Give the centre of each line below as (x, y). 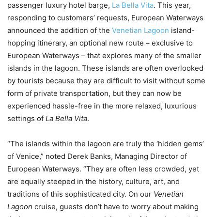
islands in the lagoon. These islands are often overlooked (105, 68)
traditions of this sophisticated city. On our (80, 194)
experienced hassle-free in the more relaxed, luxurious (102, 106)
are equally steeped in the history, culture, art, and (93, 181)
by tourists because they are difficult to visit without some (106, 80)
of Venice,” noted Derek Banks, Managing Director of (97, 156)
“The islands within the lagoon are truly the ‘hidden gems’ (106, 143)
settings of (26, 118)
